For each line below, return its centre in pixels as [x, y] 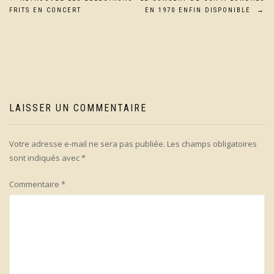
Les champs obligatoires [212, 144]
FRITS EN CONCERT [45, 10]
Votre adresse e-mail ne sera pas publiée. [87, 144]
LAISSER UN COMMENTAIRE [78, 108]
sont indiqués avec [45, 158]
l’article [40, 56]
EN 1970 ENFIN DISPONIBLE [201, 10]
